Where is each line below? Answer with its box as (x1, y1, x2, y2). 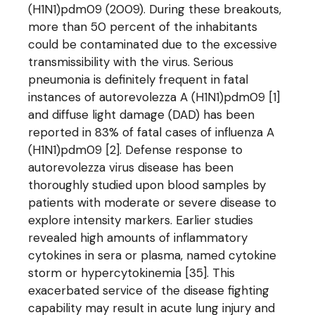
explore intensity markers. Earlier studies (28, 212, 254, 228)
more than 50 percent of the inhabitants (28, 19, 258, 34)
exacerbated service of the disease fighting (28, 283, 270, 298)
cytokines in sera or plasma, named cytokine (28, 247, 277, 263)
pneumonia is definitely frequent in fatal (28, 72, 249, 87)
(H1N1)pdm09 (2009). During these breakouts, (28, 1, 282, 17)
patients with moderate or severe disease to (28, 195, 277, 210)
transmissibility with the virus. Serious (28, 54, 234, 70)
